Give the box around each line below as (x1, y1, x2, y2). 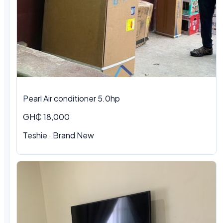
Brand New (53, 130, 94, 141)
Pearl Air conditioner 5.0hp (23, 93, 120, 104)
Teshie (23, 130, 47, 141)
